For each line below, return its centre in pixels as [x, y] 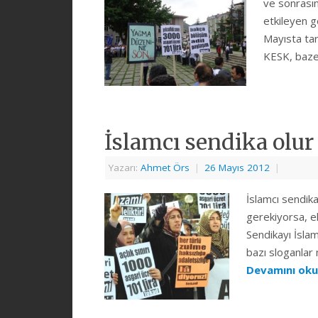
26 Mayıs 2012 [237, 168]
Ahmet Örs [165, 168]
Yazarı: [125, 168]
